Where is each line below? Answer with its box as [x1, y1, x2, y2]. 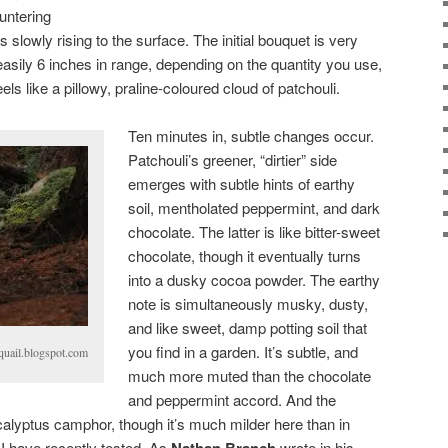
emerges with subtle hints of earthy [128, 172, 356, 194]
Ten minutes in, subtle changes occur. [128, 124, 375, 146]
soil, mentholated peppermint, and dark [128, 196, 381, 218]
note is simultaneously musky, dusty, [128, 292, 369, 314]
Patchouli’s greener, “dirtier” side [128, 148, 338, 170]
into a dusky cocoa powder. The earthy [128, 268, 381, 290]
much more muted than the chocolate [128, 364, 372, 386]
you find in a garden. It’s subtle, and [128, 340, 359, 362]
